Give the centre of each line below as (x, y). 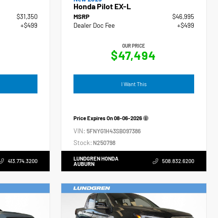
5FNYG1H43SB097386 (114, 131)
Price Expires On (94, 118)
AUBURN (84, 163)
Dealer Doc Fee (94, 26)
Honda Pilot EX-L (102, 6)
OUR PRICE (134, 46)
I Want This (134, 84)
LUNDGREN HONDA (96, 158)
